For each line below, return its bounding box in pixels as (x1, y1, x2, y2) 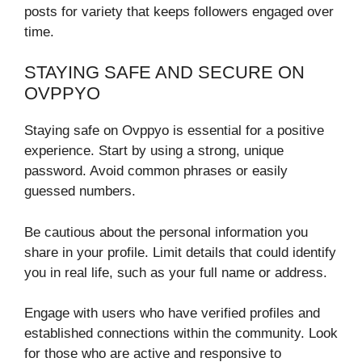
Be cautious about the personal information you (24, 224, 308, 240)
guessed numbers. (24, 183, 136, 200)
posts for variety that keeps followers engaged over (24, 3, 334, 19)
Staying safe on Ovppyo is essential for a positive (24, 123, 324, 139)
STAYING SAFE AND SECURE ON (24, 62, 305, 83)
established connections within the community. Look (24, 326, 338, 342)
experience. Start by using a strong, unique (24, 143, 284, 159)
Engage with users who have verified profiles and (24, 305, 320, 322)
